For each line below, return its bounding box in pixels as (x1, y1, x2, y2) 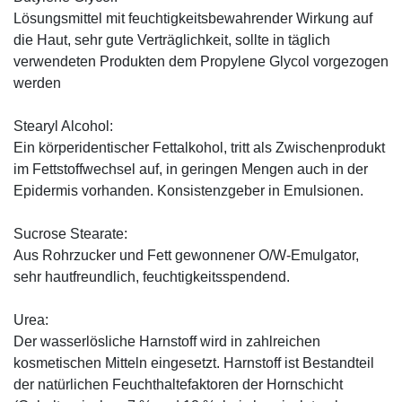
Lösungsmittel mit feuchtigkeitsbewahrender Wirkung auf (13, 11, 372, 27)
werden (13, 75, 61, 92)
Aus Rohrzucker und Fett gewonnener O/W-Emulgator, (13, 248, 359, 264)
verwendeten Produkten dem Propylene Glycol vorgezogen (13, 54, 389, 70)
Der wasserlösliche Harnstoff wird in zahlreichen (13, 334, 320, 350)
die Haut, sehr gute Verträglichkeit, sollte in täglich (13, 32, 330, 48)
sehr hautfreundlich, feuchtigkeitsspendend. (13, 269, 290, 285)
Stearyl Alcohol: (13, 118, 113, 135)
